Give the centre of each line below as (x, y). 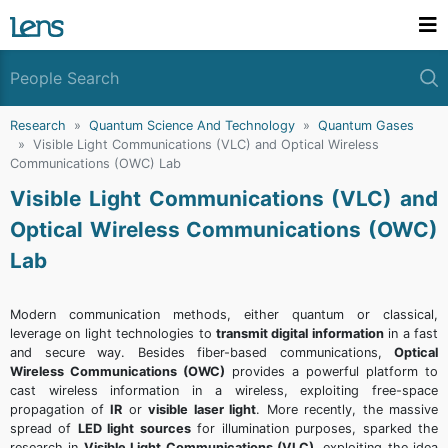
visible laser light (202, 409)
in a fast (411, 333)
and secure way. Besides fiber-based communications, (202, 352)
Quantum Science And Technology (192, 125)
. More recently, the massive (347, 409)
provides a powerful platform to (331, 371)
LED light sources (134, 428)
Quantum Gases (366, 125)
